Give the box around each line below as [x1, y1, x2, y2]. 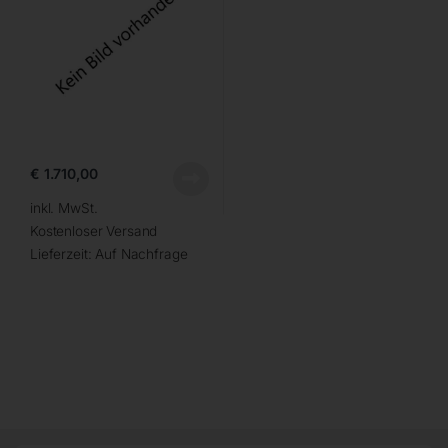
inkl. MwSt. [29, 199, 98, 216]
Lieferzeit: [29, 245, 96, 262]
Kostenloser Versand [29, 222, 158, 239]
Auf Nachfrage [95, 245, 188, 262]
